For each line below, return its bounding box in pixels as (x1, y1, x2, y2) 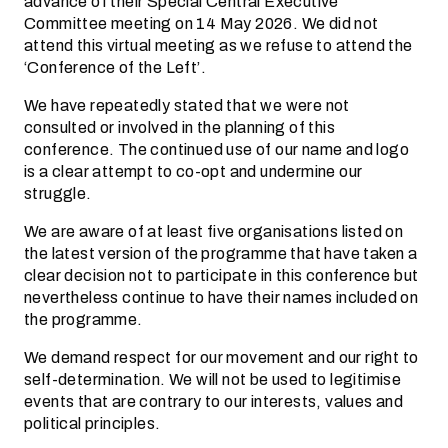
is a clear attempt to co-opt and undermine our (24, 159, 363, 184)
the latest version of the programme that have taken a (24, 241, 418, 266)
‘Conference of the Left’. (24, 55, 206, 80)
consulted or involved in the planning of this (24, 115, 335, 140)
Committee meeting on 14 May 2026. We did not (24, 11, 379, 36)
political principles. (24, 411, 161, 436)
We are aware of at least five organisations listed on (24, 219, 404, 244)
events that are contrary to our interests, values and (24, 389, 404, 414)
